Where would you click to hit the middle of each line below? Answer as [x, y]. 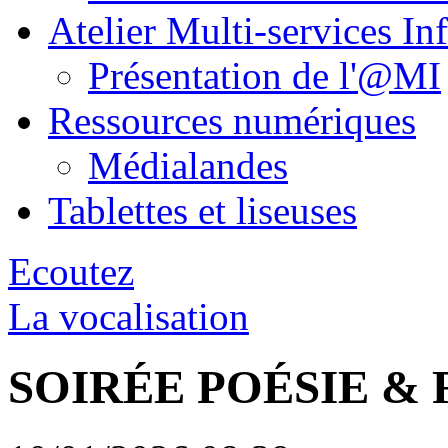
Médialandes [188, 165]
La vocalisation [128, 316]
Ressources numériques [232, 120]
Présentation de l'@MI [264, 75]
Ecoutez [71, 271]
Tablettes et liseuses [202, 210]
